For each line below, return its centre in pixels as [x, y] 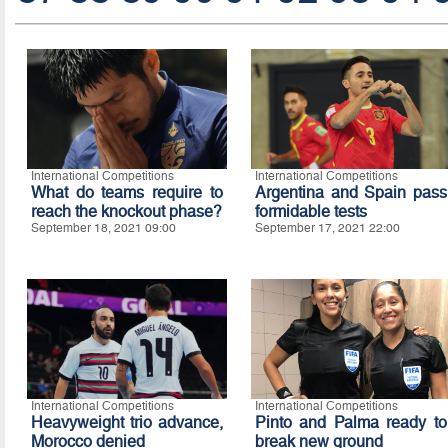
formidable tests [310, 212]
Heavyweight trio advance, [126, 423]
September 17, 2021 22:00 [327, 228]
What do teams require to [126, 193]
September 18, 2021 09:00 [103, 228]
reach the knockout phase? [126, 212]
